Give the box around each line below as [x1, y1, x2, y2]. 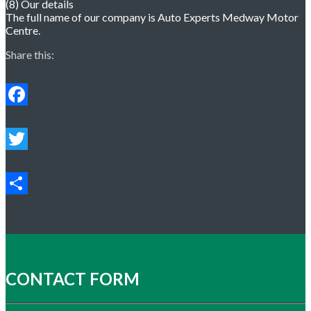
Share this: [6, 48, 54, 62]
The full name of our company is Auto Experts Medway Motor [6, 10, 299, 24]
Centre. [6, 24, 40, 37]
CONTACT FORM [6, 269, 140, 289]
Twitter [6, 154, 42, 168]
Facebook [6, 110, 54, 124]
